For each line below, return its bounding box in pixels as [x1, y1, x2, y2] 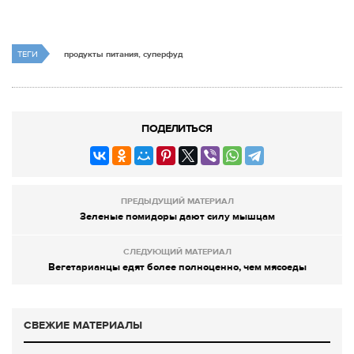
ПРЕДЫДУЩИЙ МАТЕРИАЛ [120, 196, 234, 207]
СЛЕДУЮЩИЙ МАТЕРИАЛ [122, 247, 232, 258]
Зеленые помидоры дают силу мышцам [79, 210, 275, 224]
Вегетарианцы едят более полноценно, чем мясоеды [47, 261, 307, 274]
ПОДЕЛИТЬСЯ [141, 122, 213, 136]
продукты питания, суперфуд [64, 49, 183, 60]
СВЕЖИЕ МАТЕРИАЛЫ [24, 318, 142, 333]
